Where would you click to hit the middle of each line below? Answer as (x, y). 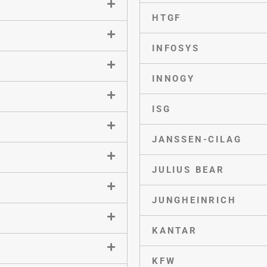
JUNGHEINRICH (194, 200)
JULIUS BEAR (188, 170)
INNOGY (173, 78)
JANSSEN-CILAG (197, 139)
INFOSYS (176, 48)
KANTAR (175, 230)
